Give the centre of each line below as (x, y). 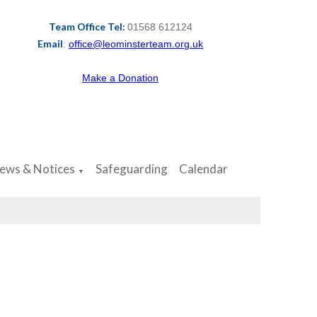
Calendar (204, 169)
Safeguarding (132, 169)
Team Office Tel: (88, 27)
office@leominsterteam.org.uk (136, 44)
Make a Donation (121, 78)
